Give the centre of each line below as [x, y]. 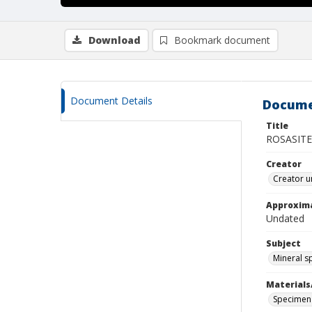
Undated [285, 218]
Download [115, 40]
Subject [283, 243]
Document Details [111, 101]
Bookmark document [222, 40]
